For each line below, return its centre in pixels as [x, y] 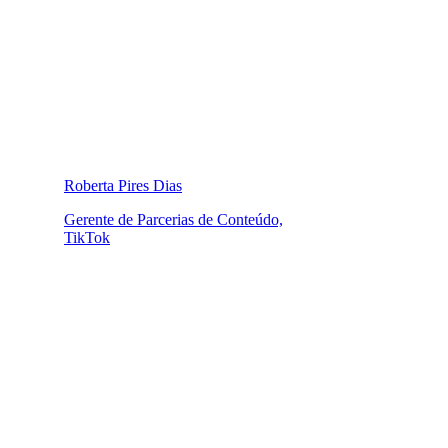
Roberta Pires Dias [123, 185]
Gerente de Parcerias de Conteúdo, [173, 219]
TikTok [87, 237]
